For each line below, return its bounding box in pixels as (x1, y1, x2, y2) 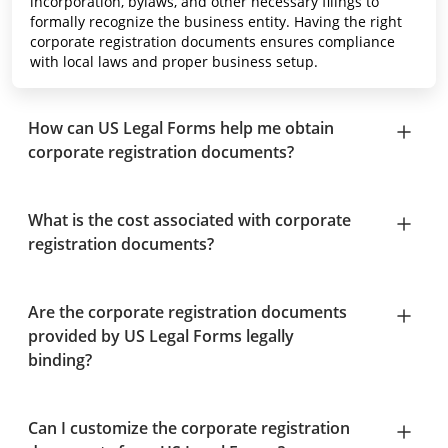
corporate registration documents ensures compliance (30, 32, 395, 51)
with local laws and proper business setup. (30, 52, 318, 71)
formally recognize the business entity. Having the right (30, 12, 402, 31)
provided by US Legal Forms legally (28, 325, 294, 347)
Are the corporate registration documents (28, 301, 347, 323)
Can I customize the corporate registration (28, 417, 350, 439)
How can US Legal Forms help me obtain (28, 117, 334, 139)
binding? (28, 349, 92, 371)
